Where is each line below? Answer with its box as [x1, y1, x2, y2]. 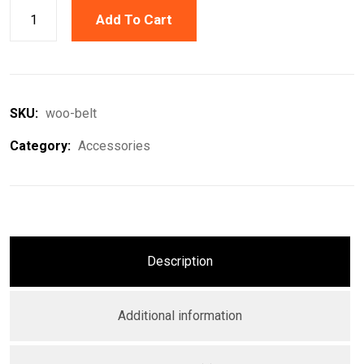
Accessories [78, 138, 150, 154]
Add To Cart [96, 11, 173, 28]
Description [147, 253, 213, 269]
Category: [10, 138, 74, 154]
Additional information [118, 308, 242, 323]
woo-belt [45, 106, 97, 121]
